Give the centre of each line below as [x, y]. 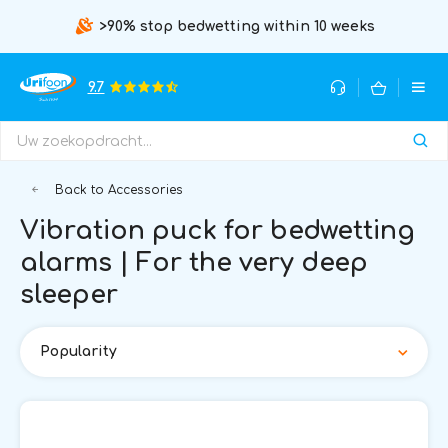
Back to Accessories [117, 190]
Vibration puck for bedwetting [217, 231]
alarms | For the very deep [194, 263]
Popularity [78, 351]
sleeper [69, 295]
